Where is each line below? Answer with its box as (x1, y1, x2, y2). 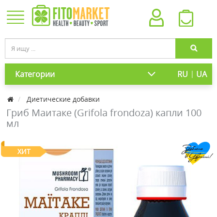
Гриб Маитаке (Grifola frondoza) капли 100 (6, 106, 201, 119)
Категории (15, 69, 55, 79)
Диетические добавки (27, 94, 100, 104)
